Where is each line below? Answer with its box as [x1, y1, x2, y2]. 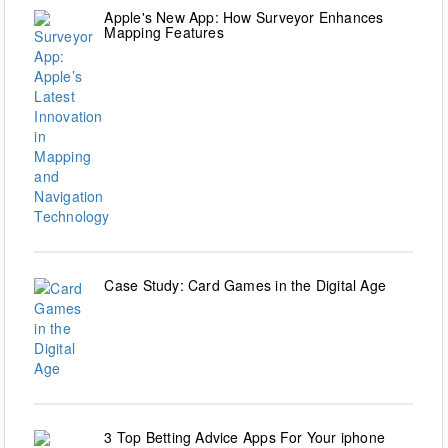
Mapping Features [104, 22, 224, 43]
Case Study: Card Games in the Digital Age [104, 275, 387, 296]
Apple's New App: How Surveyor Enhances [104, 7, 384, 28]
